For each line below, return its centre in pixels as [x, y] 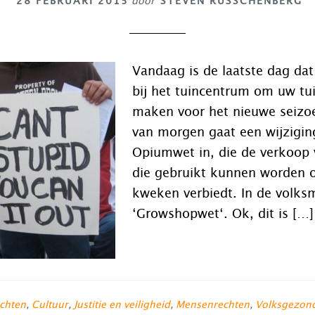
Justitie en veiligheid [122, 305]
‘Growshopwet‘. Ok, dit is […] [223, 214]
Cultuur [50, 305]
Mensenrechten [213, 305]
